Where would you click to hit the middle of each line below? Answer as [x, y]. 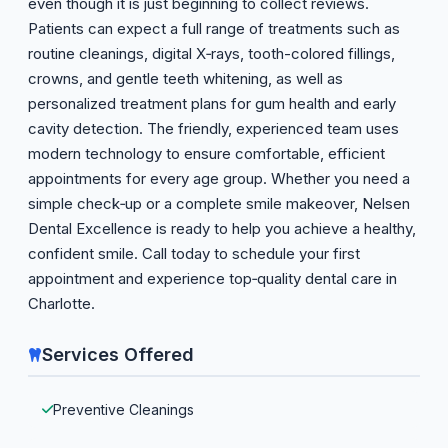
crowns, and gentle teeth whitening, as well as [185, 78]
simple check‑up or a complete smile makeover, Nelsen [219, 203]
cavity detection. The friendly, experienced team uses [213, 128]
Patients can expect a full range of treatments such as [214, 28]
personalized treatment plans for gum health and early [212, 103]
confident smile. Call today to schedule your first [194, 253]
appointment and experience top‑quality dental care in [212, 278]
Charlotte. [61, 303]
